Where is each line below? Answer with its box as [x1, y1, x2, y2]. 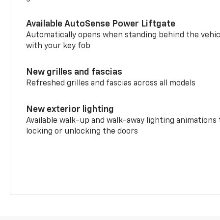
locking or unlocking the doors [26, 127, 138, 136]
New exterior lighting [26, 105, 114, 114]
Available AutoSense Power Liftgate [26, 19, 176, 28]
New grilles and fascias [26, 67, 123, 77]
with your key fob [26, 42, 91, 50]
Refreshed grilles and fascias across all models [26, 79, 196, 87]
